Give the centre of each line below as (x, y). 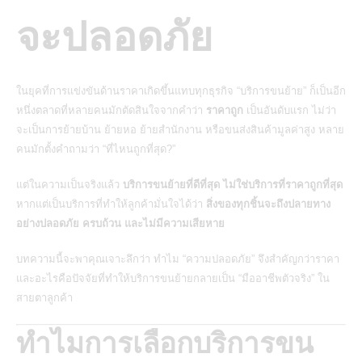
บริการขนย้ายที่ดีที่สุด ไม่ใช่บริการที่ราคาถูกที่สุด (233, 184)
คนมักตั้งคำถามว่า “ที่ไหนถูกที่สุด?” (96, 149)
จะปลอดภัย (114, 37)
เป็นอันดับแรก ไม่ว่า (290, 110)
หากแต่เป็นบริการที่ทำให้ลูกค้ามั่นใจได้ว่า (111, 204)
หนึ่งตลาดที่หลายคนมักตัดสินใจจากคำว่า (111, 110)
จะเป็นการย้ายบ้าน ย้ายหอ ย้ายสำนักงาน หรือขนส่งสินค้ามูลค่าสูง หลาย (180, 129)
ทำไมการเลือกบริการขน (165, 343)
